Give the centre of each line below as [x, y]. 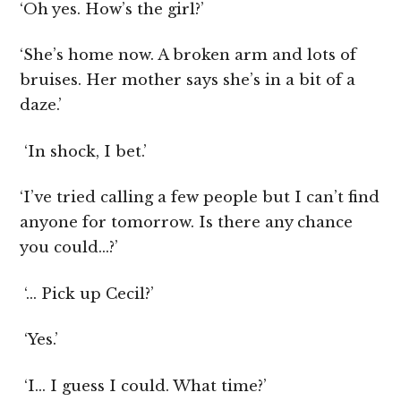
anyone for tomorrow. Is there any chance [187, 223]
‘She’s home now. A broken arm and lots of [188, 55]
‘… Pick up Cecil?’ [87, 294]
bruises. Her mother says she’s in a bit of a [188, 81]
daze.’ [41, 106]
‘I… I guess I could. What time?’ [144, 386]
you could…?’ [69, 248]
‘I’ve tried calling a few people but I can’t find [200, 198]
